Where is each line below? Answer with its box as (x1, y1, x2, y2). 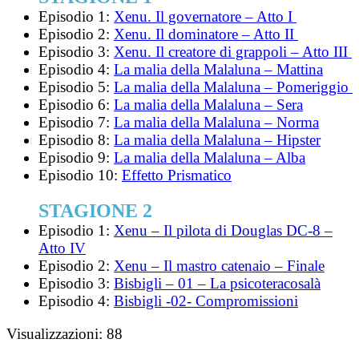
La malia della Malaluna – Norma (114, 113, 319, 131)
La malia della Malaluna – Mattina (114, 60, 323, 78)
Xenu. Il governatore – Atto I (114, 7, 296, 25)
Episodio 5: (38, 78, 114, 95)
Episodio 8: (38, 131, 114, 148)
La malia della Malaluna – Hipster (114, 131, 321, 148)
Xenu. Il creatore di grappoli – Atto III (114, 42, 352, 60)
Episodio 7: (38, 113, 114, 131)
